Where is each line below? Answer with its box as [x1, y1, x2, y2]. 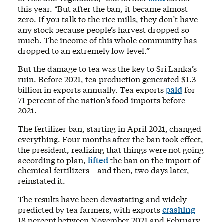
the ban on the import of [108, 154, 200, 165]
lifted [88, 154, 108, 165]
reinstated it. [18, 175, 67, 186]
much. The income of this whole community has [18, 34, 197, 45]
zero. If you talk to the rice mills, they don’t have [18, 13, 198, 24]
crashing [162, 204, 195, 215]
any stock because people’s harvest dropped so [18, 24, 189, 35]
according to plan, [18, 154, 88, 165]
